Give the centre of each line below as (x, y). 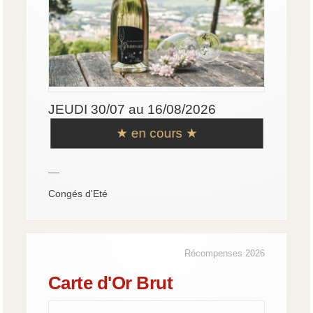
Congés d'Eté (78, 193)
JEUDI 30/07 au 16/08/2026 (132, 109)
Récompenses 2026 (225, 253)
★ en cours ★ (156, 133)
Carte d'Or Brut (110, 283)
